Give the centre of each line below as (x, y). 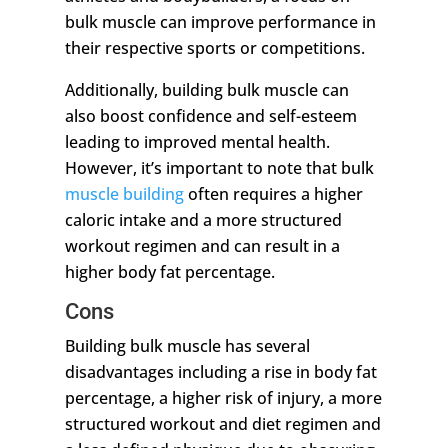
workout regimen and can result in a (202, 246)
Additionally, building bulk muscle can (206, 90)
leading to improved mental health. (197, 142)
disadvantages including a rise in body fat (220, 372)
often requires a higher (273, 194)
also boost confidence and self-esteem (210, 116)
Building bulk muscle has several (187, 346)
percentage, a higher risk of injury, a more (223, 398)
